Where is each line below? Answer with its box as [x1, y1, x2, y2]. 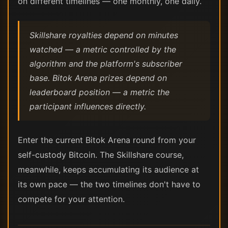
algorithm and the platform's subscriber [30, 59, 182, 69]
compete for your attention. [18, 194, 125, 204]
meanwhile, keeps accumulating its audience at [18, 164, 199, 175]
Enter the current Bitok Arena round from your [18, 135, 196, 145]
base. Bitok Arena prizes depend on [30, 73, 167, 83]
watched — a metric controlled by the [30, 44, 176, 54]
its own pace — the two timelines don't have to [18, 179, 201, 189]
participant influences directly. [30, 101, 146, 111]
